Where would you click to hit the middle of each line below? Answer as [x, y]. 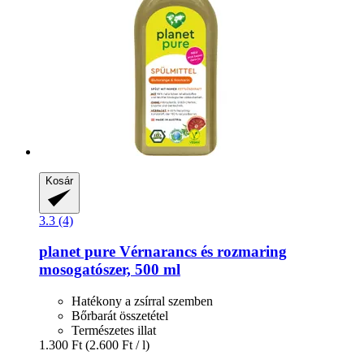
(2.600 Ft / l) [117, 345]
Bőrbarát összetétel [120, 316]
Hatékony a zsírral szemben [142, 301]
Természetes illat [114, 331]
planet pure [77, 252]
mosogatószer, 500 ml [110, 270]
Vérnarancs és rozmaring [201, 252]
